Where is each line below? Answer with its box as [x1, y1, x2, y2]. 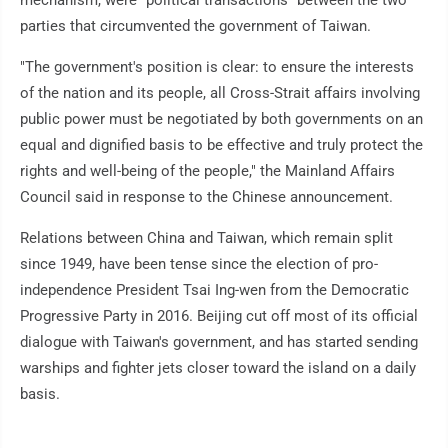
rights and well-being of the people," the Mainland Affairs [20, 162, 395, 181]
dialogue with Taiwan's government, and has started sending [20, 333, 418, 352]
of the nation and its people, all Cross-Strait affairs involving [20, 84, 420, 103]
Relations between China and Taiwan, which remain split [20, 229, 393, 248]
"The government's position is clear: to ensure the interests [20, 58, 414, 77]
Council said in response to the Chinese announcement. [20, 188, 393, 207]
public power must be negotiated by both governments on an [20, 110, 423, 129]
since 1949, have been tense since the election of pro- [20, 255, 378, 274]
